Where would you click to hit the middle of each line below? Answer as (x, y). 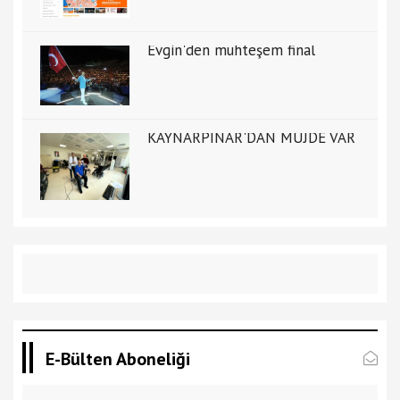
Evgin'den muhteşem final (231, 50)
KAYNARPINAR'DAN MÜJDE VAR (251, 137)
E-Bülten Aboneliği (118, 358)
